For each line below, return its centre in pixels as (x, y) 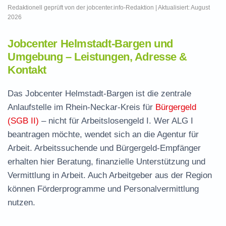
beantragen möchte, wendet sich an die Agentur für (103, 134)
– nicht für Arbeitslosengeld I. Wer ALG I (116, 121)
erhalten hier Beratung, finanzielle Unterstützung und (106, 162)
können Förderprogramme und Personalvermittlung (103, 189)
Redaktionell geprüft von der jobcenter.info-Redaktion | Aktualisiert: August (109, 8)
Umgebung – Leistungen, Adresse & (97, 57)
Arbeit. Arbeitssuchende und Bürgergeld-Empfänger (104, 148)
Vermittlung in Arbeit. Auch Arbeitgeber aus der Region (110, 175)
